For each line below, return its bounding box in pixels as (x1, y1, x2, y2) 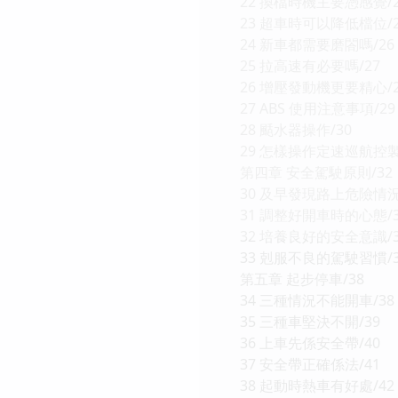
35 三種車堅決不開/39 (240, 311, 380, 331)
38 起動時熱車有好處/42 (240, 375, 394, 395)
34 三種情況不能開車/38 (240, 290, 394, 310)
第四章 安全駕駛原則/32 (240, 162, 393, 182)
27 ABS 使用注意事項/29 (240, 98, 395, 118)
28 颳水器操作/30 (240, 119, 352, 139)
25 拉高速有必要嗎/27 (240, 55, 380, 76)
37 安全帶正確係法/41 (240, 354, 380, 374)
